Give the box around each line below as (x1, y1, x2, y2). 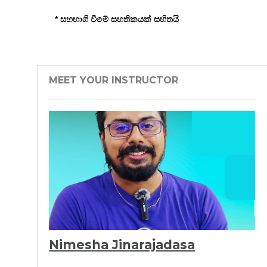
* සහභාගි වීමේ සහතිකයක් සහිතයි (55, 14, 179, 24)
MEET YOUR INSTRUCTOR (49, 74, 179, 86)
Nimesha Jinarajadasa (49, 237, 195, 252)
